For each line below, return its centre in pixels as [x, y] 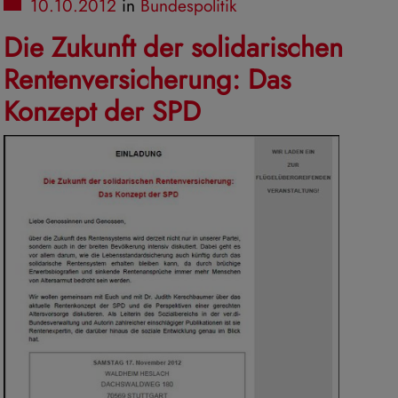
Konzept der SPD [102, 111]
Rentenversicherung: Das [147, 79]
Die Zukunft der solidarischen [173, 47]
